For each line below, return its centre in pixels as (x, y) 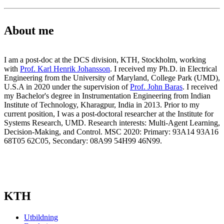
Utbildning (41, 217)
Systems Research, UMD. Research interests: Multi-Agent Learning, (112, 122)
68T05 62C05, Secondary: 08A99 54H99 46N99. (83, 140)
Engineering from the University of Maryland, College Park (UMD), (112, 77)
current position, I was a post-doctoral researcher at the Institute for (109, 113)
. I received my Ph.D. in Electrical (163, 68)
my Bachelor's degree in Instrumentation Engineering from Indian (107, 95)
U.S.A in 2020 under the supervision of (67, 86)
